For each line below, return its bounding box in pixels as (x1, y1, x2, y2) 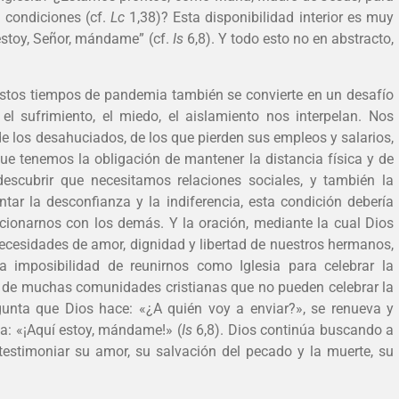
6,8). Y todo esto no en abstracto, (183, 30, 395, 48)
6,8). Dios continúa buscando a (191, 321, 395, 338)
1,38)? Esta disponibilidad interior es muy (129, 9, 395, 27)
